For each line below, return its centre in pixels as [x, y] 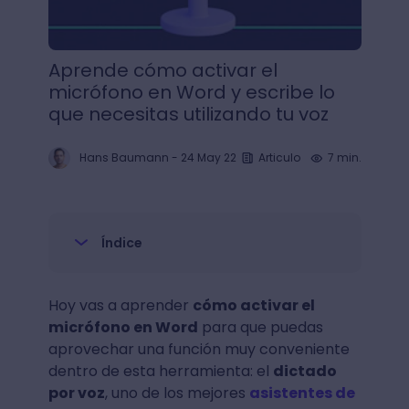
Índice [121, 243]
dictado [304, 371]
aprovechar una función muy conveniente [199, 349]
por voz [76, 393]
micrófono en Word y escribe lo [191, 92]
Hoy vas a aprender [120, 305]
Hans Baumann [124, 157]
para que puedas [260, 327]
